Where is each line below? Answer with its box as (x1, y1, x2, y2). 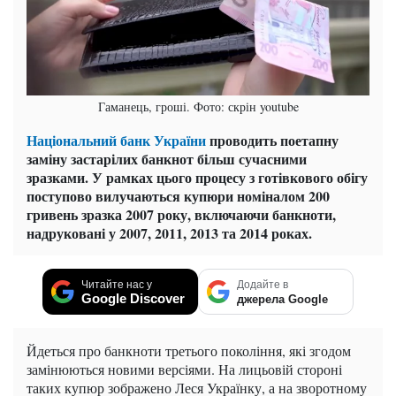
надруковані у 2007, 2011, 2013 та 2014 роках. (27, 223, 312, 244)
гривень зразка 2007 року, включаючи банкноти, (27, 204, 336, 225)
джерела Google (237, 293, 328, 307)
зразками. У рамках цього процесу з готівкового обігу (27, 167, 368, 188)
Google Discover (81, 291, 185, 307)
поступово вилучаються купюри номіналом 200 (27, 186, 330, 207)
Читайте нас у (81, 278, 152, 292)
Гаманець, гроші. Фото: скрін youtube (97, 98, 299, 116)
